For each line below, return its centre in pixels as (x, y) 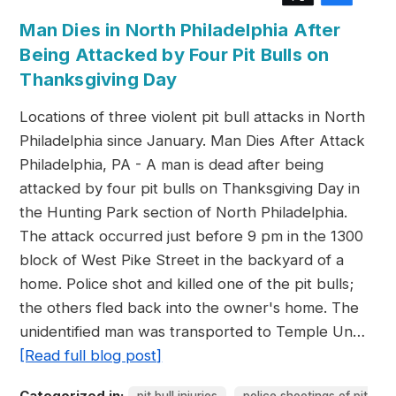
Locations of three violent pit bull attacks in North (193, 117)
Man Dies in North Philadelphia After (180, 30)
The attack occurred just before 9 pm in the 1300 (192, 236)
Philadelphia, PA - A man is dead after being (172, 164)
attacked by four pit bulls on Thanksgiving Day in (190, 188)
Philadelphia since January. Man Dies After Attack (193, 141)
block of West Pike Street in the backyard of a (182, 260)
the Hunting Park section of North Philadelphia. (184, 212)
